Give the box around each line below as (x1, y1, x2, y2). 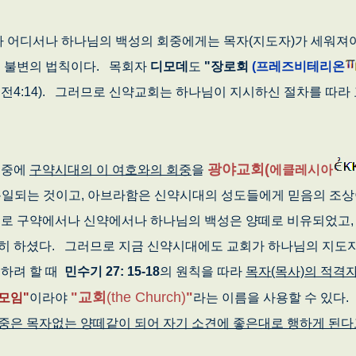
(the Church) (106, 288, 186, 305)
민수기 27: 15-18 (64, 264, 160, 278)
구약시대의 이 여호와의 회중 (29, 162, 192, 176)
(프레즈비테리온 (249, 59, 345, 73)
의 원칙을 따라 (160, 264, 246, 278)
